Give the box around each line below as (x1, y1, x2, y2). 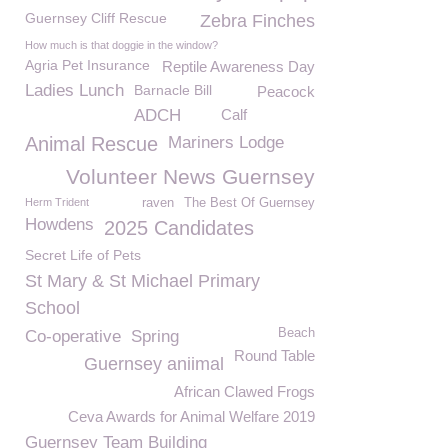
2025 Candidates (104, 217, 254, 239)
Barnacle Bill (134, 82, 212, 98)
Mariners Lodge (168, 133, 284, 152)
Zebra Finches (200, 11, 315, 31)
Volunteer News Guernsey (66, 165, 315, 188)
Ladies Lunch (25, 81, 124, 100)
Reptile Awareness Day (162, 58, 315, 75)
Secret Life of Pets (25, 247, 141, 263)
